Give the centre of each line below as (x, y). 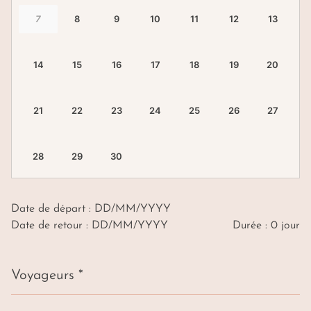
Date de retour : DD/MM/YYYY (90, 226)
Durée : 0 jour (266, 226)
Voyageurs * (47, 276)
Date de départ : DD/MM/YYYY (91, 209)
